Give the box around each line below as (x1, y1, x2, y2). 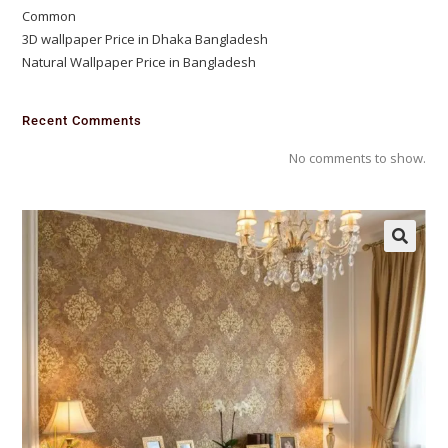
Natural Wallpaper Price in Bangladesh (22, 53, 257, 71)
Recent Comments (22, 113, 143, 128)
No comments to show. (288, 149, 426, 167)
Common (22, 7, 77, 25)
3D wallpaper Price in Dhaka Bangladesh (22, 30, 269, 48)
